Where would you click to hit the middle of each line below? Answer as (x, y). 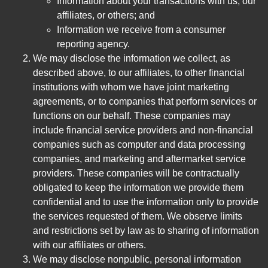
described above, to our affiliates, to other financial (139, 73)
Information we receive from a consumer (141, 30)
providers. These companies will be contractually (136, 173)
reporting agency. (93, 44)
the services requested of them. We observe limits (138, 217)
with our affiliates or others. (89, 245)
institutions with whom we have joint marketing (131, 87)
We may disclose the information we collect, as (132, 59)
